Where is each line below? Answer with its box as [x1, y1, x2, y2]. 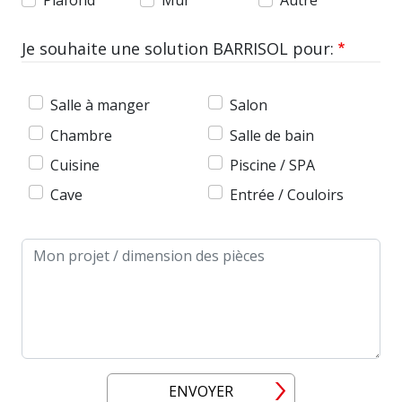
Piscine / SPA [230, 154, 315, 175]
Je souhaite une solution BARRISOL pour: [22, 38, 334, 60]
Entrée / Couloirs [230, 184, 344, 205]
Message [21, 239, 82, 259]
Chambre [50, 125, 112, 145]
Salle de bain [230, 125, 314, 145]
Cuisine [50, 154, 100, 175]
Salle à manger [50, 95, 150, 116]
